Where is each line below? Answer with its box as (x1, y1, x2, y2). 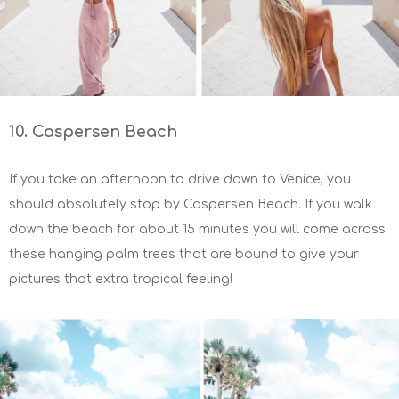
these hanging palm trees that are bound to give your (9, 248, 359, 262)
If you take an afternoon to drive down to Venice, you (9, 173, 351, 187)
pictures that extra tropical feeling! (9, 273, 232, 287)
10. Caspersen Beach (9, 123, 177, 142)
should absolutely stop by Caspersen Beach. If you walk (9, 198, 372, 212)
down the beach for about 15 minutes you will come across (9, 223, 386, 237)
